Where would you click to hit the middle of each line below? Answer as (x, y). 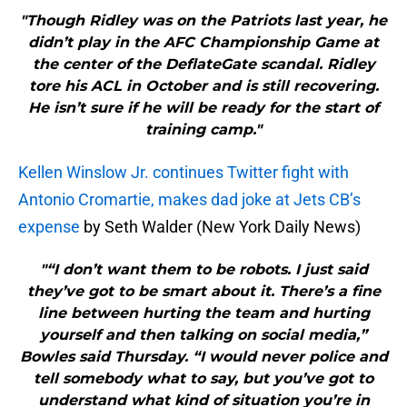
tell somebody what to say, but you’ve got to (203, 379)
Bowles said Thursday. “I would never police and (203, 357)
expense (49, 227)
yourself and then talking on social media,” (203, 335)
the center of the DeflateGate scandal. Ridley (203, 65)
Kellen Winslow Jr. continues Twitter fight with (184, 173)
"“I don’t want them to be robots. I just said (203, 270)
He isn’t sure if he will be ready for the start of (203, 108)
